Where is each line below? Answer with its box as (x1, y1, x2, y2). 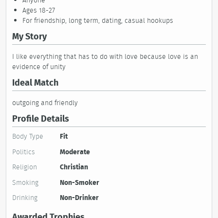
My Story (12, 30, 47, 43)
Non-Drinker (60, 193, 99, 202)
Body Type (12, 131, 43, 141)
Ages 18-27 (22, 5, 55, 15)
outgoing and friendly (12, 98, 78, 108)
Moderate (60, 146, 90, 157)
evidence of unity (12, 62, 66, 72)
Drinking (12, 193, 37, 202)
